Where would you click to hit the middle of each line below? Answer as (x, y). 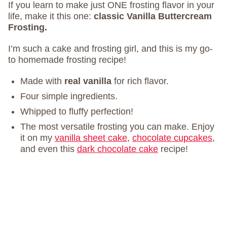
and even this (49, 149)
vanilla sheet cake (91, 138)
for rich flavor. (140, 81)
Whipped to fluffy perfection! (77, 111)
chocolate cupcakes (172, 138)
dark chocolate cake (118, 149)
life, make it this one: (51, 16)
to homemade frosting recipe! (67, 60)
